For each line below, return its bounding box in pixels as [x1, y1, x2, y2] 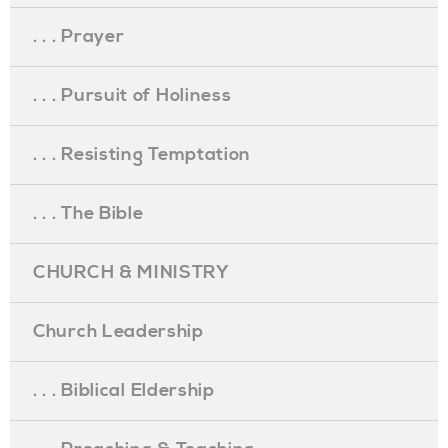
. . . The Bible [33, 202, 144, 225]
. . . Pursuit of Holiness [33, 84, 232, 107]
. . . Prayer [33, 25, 125, 48]
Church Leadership [33, 320, 204, 343]
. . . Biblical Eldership [33, 379, 215, 402]
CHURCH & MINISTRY [33, 261, 230, 284]
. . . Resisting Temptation [33, 143, 252, 166]
